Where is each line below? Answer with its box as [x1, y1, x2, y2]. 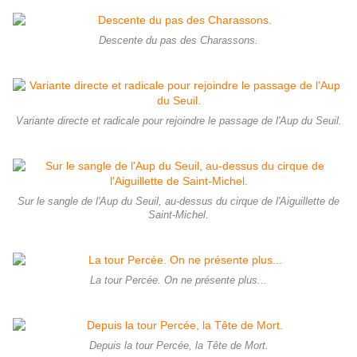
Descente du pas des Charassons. [99, 34, 258, 46]
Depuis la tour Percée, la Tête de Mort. [88, 339, 269, 351]
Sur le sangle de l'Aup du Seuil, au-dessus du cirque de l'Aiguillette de [18, 195, 339, 207]
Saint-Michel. [148, 209, 209, 221]
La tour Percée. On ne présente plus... [90, 274, 267, 286]
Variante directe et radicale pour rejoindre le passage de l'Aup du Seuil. [15, 115, 342, 127]
